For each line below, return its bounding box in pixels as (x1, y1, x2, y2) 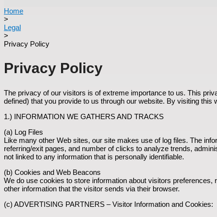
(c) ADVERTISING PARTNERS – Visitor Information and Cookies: (4, 200, 213, 208)
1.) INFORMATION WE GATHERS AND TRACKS (4, 112, 164, 121)
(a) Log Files (4, 127, 43, 136)
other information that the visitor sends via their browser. (4, 184, 180, 193)
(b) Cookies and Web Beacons (4, 168, 101, 176)
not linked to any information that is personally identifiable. (4, 152, 184, 161)
